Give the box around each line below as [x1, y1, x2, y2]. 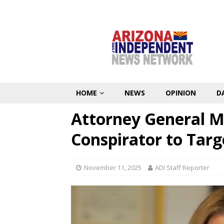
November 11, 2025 [84, 163, 141, 172]
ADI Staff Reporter [155, 163, 209, 172]
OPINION [165, 88, 196, 97]
